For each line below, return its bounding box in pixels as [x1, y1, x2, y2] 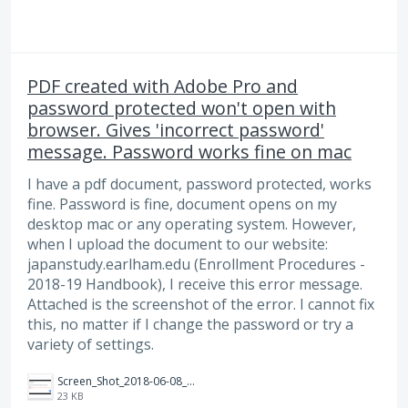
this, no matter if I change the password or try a [27, 313, 353, 334]
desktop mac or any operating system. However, [27, 213, 356, 234]
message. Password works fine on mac [27, 138, 352, 164]
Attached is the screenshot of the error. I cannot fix [27, 293, 374, 314]
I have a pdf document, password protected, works [27, 173, 372, 194]
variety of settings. [27, 333, 154, 354]
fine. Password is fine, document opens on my [27, 193, 337, 214]
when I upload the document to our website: [27, 233, 328, 254]
